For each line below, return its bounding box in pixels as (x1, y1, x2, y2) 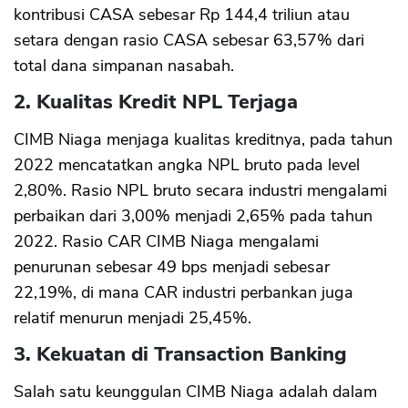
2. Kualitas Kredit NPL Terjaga (14, 88, 298, 117)
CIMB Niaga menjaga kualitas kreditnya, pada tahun (14, 128, 393, 151)
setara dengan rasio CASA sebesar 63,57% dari (14, 29, 364, 52)
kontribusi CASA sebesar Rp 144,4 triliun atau (14, 4, 350, 26)
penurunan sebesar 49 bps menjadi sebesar (14, 256, 330, 279)
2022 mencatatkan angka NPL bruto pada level (14, 154, 360, 177)
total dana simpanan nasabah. (14, 55, 234, 77)
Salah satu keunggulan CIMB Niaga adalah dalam (14, 381, 377, 403)
